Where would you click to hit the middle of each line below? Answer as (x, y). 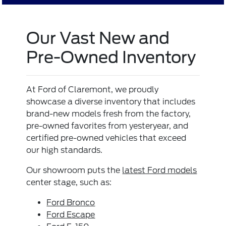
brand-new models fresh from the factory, (109, 114)
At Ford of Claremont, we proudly (93, 90)
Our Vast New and (98, 38)
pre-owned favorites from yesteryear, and (107, 126)
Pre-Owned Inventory (111, 58)
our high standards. (65, 150)
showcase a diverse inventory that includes (111, 102)
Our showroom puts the (74, 171)
